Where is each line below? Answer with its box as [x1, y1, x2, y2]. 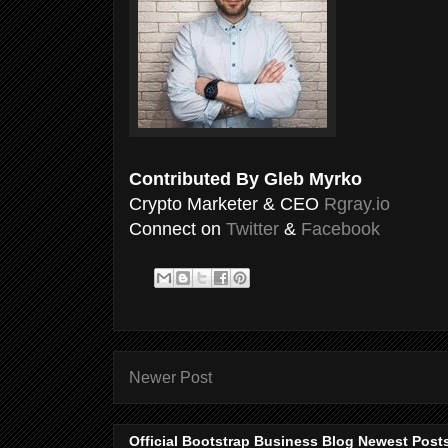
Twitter [226, 218, 279, 239]
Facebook [301, 218, 380, 239]
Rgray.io [324, 193, 390, 214]
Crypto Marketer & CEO [129, 193, 324, 214]
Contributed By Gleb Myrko [129, 168, 367, 189]
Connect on [129, 218, 226, 239]
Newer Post [129, 368, 212, 386]
